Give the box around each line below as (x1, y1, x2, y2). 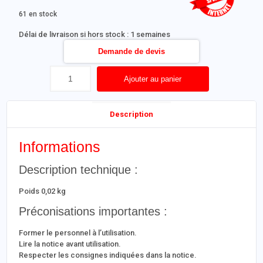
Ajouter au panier (124, 74, 182, 83)
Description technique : (19, 163, 139, 176)
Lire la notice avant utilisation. (19, 240, 122, 248)
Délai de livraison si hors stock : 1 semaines (19, 30, 171, 39)
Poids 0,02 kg (19, 187, 66, 195)
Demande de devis (98, 47, 165, 56)
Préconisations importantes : (19, 205, 168, 218)
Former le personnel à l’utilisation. (19, 228, 137, 237)
